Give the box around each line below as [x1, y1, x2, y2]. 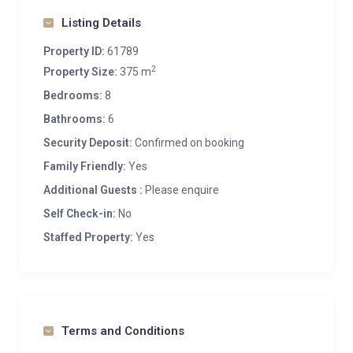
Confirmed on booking [132, 136, 244, 149]
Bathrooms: [43, 113, 106, 125]
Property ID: [43, 45, 105, 58]
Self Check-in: [43, 207, 116, 220]
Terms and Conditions [61, 324, 184, 338]
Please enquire [143, 184, 219, 196]
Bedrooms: [43, 89, 102, 102]
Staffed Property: [43, 231, 133, 243]
